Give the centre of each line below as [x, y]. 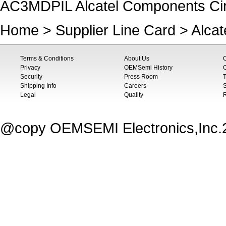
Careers [135, 86]
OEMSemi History [148, 68]
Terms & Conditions [47, 59]
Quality [134, 95]
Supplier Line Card [116, 30]
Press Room [141, 77]
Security [31, 77]
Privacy [30, 68]
